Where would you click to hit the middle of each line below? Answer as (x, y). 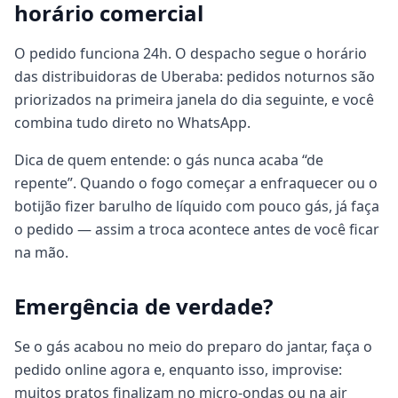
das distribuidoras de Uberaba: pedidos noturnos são (195, 76)
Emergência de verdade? (143, 306)
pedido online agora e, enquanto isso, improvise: (178, 370)
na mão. (41, 252)
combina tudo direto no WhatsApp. (132, 123)
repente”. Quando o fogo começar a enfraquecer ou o (196, 183)
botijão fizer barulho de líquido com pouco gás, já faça (197, 206)
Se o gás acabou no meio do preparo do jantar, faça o (193, 346)
